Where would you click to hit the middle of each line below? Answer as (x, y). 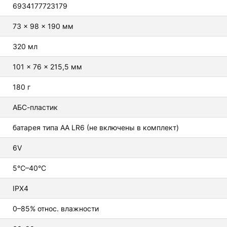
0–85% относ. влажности (56, 208)
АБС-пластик (35, 107)
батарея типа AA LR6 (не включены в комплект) (96, 127)
